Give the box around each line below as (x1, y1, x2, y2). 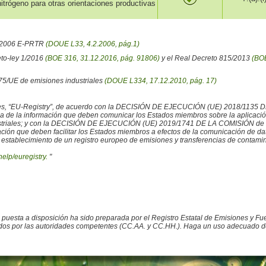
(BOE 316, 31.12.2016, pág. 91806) (45, 54, 160, 63)
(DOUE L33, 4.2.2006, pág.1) (45, 40, 140, 49)
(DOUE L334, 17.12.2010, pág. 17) (104, 77, 217, 85)
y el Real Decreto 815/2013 (159, 54, 252, 63)
